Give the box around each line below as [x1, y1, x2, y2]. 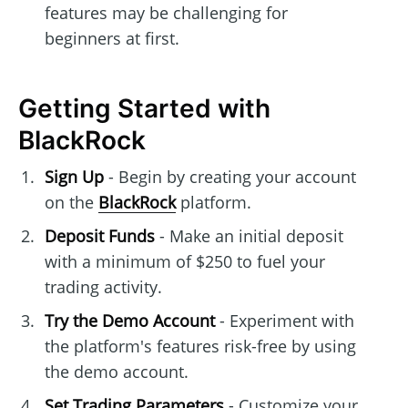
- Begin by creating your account [103, 166, 356, 189]
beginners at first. [44, 27, 179, 50]
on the [44, 191, 98, 214]
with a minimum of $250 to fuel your [44, 250, 325, 273]
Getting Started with [18, 93, 270, 125]
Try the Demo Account [44, 310, 215, 332]
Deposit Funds [44, 225, 155, 248]
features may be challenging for [44, 2, 288, 25]
